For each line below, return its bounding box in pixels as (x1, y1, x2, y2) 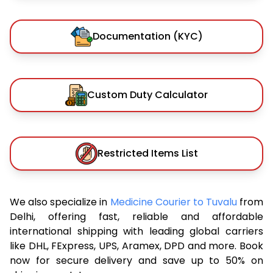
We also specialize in (10, 194, 110, 209)
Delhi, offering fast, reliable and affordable (10, 209, 263, 224)
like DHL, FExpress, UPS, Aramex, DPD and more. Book (10, 238, 263, 253)
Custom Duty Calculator (87, 87, 208, 102)
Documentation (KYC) (92, 29, 203, 43)
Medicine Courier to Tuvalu (110, 194, 239, 209)
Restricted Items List (97, 146, 198, 160)
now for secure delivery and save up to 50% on (10, 253, 263, 268)
